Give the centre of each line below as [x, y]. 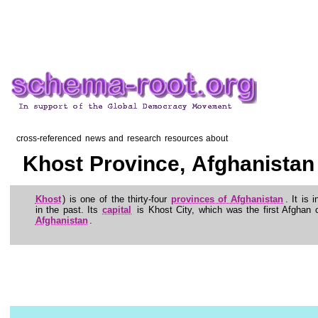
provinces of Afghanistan [227, 199]
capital [117, 209]
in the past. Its [68, 209]
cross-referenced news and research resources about [119, 139]
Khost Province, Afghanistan [165, 163]
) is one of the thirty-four [117, 199]
